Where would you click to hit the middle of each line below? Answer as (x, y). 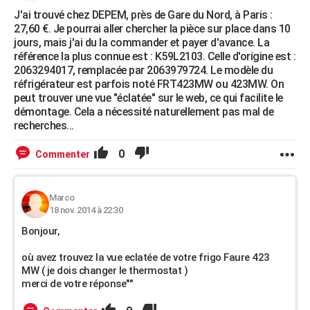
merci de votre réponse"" (77, 284)
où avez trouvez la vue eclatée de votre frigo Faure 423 (146, 257)
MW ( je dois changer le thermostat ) (104, 271)
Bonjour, (40, 231)
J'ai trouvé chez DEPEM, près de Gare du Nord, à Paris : (143, 15)
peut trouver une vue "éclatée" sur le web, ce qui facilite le (148, 98)
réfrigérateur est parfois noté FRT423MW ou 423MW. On (149, 84)
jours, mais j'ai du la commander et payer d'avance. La (142, 43)
